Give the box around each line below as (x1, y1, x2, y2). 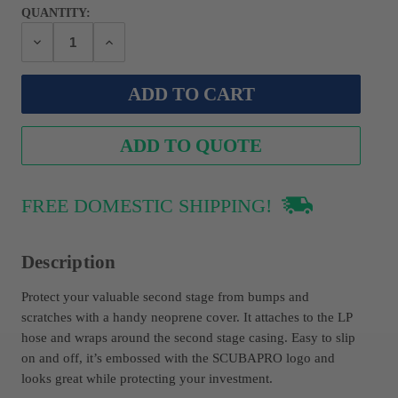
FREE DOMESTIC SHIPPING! (20, 194, 277, 217)
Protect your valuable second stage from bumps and (20, 288, 309, 304)
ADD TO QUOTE (120, 134, 263, 156)
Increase (101, 33, 152, 48)
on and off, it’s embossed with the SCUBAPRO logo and (20, 349, 335, 365)
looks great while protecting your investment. (20, 370, 273, 386)
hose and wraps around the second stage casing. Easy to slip (20, 329, 355, 345)
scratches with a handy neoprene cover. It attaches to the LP (20, 308, 352, 324)
